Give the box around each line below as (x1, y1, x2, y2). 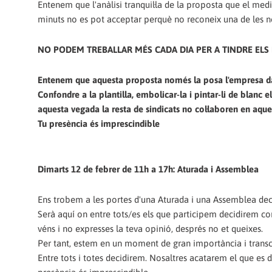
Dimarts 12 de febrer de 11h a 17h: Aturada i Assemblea (38, 163, 259, 174)
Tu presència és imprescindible (38, 118, 160, 129)
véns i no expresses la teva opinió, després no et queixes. (38, 223, 263, 234)
